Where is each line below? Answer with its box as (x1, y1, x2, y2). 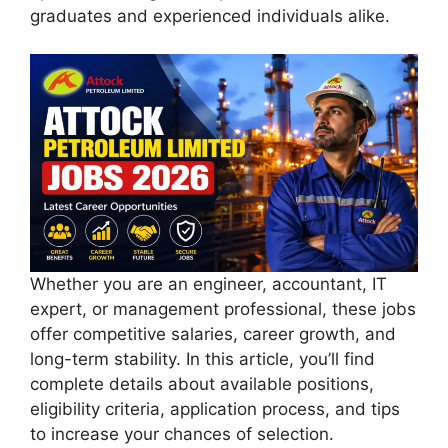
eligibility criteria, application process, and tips (30, 399, 400, 420)
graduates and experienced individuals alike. (30, 5, 390, 26)
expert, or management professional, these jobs (30, 299, 416, 320)
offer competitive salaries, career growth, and (30, 324, 396, 345)
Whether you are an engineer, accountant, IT (30, 274, 387, 295)
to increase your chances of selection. (30, 424, 334, 445)
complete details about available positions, (30, 374, 374, 395)
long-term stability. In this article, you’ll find (30, 349, 375, 370)
